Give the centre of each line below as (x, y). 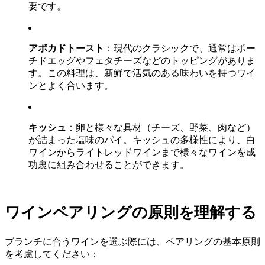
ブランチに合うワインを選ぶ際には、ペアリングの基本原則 (132, 242)
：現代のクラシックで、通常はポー (180, 49)
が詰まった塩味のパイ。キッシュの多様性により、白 (142, 140)
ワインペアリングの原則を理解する (131, 213)
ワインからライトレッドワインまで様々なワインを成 (142, 153)
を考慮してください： (52, 254)
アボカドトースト (66, 49)
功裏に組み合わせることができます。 (109, 165)
